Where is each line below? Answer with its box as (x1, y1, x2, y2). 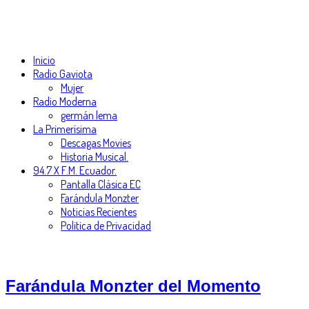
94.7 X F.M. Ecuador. (33, 163, 117, 177)
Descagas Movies (61, 136, 131, 150)
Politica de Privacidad (61, 219, 151, 232)
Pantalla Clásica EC (61, 177, 141, 191)
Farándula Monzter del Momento (6, 276, 261, 295)
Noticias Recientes (61, 205, 137, 219)
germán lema (61, 108, 117, 122)
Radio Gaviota (33, 67, 92, 81)
